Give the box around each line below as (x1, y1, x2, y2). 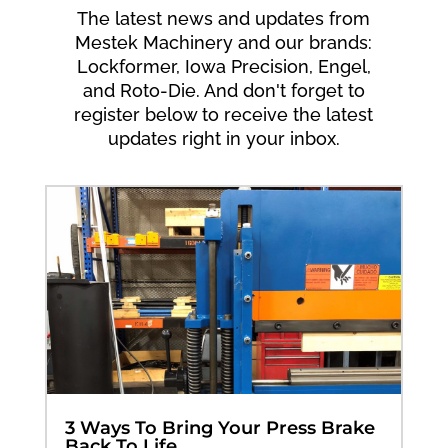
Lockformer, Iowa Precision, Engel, (76, 56, 371, 78)
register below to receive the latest (74, 104, 374, 126)
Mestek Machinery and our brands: (75, 32, 373, 54)
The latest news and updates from (77, 8, 371, 30)
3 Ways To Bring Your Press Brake (64, 416, 375, 439)
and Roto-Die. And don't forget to (82, 80, 365, 102)
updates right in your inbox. (107, 128, 340, 150)
